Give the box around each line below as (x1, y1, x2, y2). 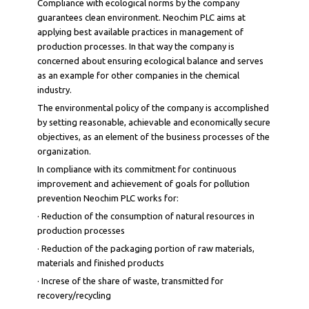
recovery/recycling (37, 290, 111, 300)
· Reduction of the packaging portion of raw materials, (37, 243, 255, 253)
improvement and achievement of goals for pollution (37, 179, 250, 188)
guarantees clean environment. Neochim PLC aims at (37, 12, 246, 22)
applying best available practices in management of (37, 27, 243, 37)
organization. (37, 146, 91, 156)
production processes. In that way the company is (37, 41, 235, 51)
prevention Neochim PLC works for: (37, 193, 179, 203)
